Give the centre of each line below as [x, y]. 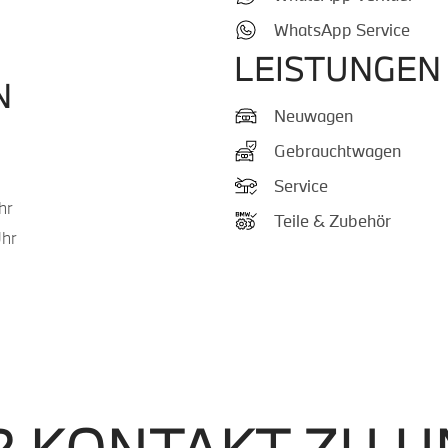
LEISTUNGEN [337, 68]
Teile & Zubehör [332, 220]
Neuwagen [313, 115]
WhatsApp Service [342, 29]
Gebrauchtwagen [337, 150]
